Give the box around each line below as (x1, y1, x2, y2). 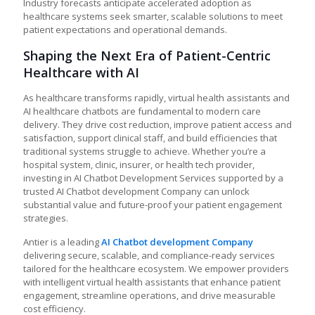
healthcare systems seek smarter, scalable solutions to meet (23, 10, 283, 22)
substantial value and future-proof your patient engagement (23, 198, 282, 211)
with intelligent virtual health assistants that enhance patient (23, 276, 281, 288)
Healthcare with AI (23, 64, 139, 81)
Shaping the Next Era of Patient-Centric (23, 47, 271, 64)
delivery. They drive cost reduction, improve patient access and (23, 118, 292, 131)
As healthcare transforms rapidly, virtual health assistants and (23, 91, 290, 104)
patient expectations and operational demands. (23, 23, 227, 36)
